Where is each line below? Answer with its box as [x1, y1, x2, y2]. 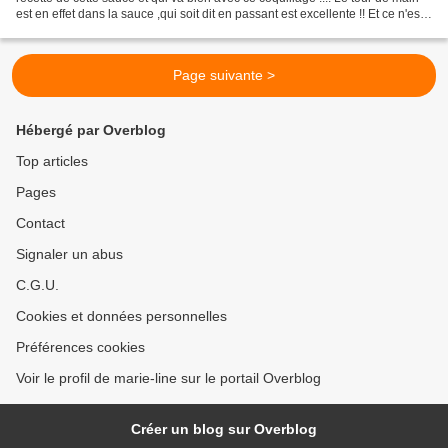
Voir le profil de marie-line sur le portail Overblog [16, 370, 321, 387]
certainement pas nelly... [16, 23, 147, 38]
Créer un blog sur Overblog [131, 421, 317, 438]
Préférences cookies [16, 339, 145, 356]
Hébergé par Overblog [16, 122, 166, 139]
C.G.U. [16, 277, 59, 294]
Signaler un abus [16, 246, 123, 263]
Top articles [16, 153, 88, 170]
